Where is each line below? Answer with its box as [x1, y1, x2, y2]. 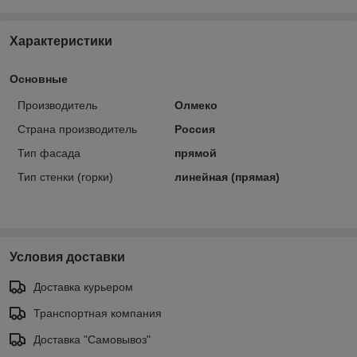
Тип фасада [18, 146, 80, 159]
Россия [174, 122, 215, 135]
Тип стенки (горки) [18, 170, 113, 183]
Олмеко [174, 98, 218, 112]
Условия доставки [10, 249, 125, 264]
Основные [10, 72, 68, 85]
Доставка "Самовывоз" [33, 332, 151, 346]
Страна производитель [18, 122, 137, 135]
